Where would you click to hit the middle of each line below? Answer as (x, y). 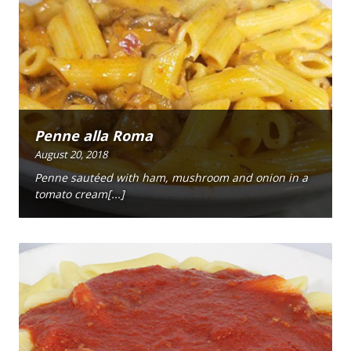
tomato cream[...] (80, 194)
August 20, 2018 (71, 154)
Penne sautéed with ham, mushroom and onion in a (171, 178)
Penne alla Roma (94, 135)
